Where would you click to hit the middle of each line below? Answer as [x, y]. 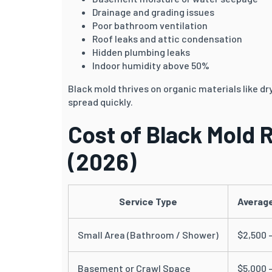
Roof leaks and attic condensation [167, 38]
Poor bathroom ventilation [150, 25]
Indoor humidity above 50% [151, 65]
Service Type [148, 201]
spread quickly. [100, 101]
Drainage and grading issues [153, 12]
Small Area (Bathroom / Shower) [148, 234]
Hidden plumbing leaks [141, 52]
